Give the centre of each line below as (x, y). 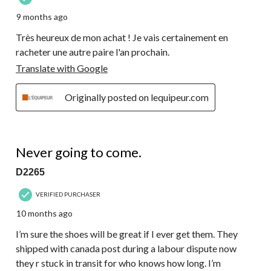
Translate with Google (62, 68)
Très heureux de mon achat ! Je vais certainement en (122, 37)
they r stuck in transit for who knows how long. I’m (118, 263)
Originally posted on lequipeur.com (137, 97)
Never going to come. (79, 152)
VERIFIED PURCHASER (68, 194)
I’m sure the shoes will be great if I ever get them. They (127, 233)
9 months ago (42, 16)
